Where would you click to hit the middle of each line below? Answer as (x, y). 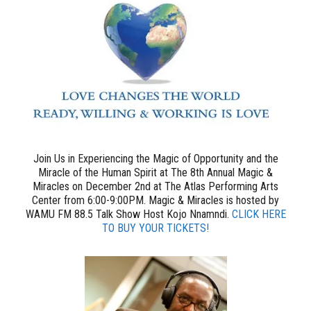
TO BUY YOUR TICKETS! (155, 228)
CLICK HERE (259, 215)
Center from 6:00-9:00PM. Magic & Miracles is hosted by (155, 201)
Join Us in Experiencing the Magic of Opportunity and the (155, 159)
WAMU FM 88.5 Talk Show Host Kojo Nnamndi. (128, 215)
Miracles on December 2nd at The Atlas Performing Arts (155, 187)
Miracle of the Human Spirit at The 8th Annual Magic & (155, 173)
